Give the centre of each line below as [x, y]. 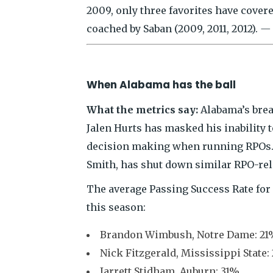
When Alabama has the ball [161, 85]
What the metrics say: [142, 110]
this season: [116, 207]
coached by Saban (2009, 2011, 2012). [173, 29]
